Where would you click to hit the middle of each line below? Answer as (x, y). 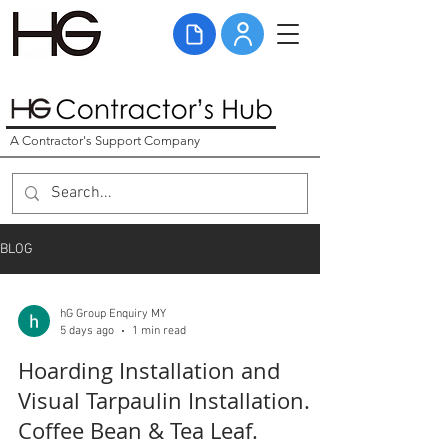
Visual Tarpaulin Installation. (164, 400)
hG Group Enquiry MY (113, 314)
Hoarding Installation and (149, 370)
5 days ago (87, 330)
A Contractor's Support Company (105, 140)
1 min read (159, 330)
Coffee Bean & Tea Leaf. (138, 430)
